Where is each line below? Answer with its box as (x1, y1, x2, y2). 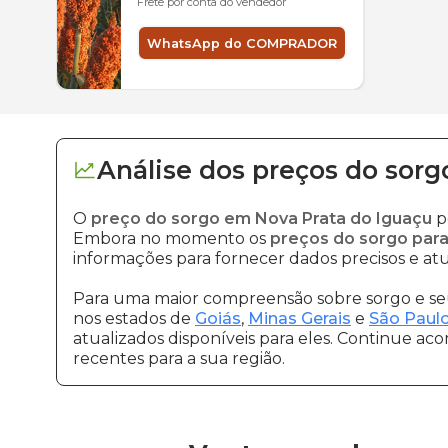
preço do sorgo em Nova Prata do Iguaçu (91, 209, 432, 228)
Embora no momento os (73, 229, 270, 248)
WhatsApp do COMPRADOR (147, 35, 337, 51)
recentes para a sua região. (73, 349, 285, 368)
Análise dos (97, 155, 245, 185)
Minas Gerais (248, 309, 351, 328)
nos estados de (73, 309, 195, 328)
